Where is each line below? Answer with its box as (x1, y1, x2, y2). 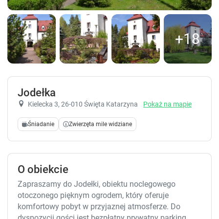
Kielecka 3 (28, 100, 58, 108)
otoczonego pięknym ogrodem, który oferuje (18, 190, 169, 200)
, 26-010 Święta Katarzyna (58, 100, 139, 108)
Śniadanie (28, 120, 54, 128)
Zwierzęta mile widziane (69, 120, 132, 128)
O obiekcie (18, 163, 68, 175)
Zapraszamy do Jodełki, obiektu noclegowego (18, 179, 175, 189)
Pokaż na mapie (143, 100, 192, 108)
